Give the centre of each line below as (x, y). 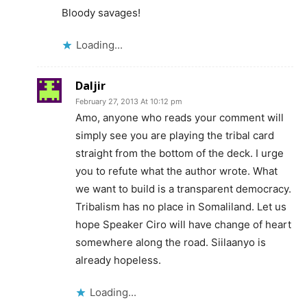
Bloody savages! (101, 12)
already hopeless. (118, 260)
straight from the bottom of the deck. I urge (180, 153)
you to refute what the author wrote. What (176, 171)
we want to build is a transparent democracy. (183, 188)
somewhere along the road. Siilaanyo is (171, 242)
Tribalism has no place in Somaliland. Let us (181, 206)
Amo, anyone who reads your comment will (180, 117)
